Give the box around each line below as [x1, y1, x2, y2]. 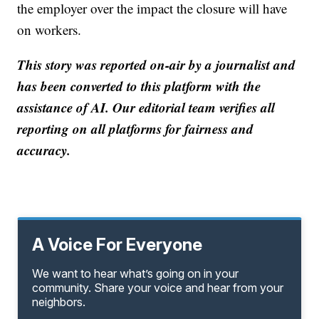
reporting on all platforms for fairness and [17, 118, 254, 138]
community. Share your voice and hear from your [32, 280, 284, 295]
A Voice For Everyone [32, 234, 203, 255]
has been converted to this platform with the [17, 75, 261, 95]
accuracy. [17, 140, 71, 159]
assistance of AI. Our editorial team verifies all [17, 97, 276, 117]
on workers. [17, 20, 82, 38]
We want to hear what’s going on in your [32, 266, 239, 281]
